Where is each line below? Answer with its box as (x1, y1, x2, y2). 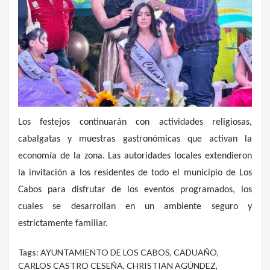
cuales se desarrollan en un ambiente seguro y (18, 201, 252, 212)
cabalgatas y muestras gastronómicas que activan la (18, 134, 252, 144)
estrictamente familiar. (18, 218, 108, 228)
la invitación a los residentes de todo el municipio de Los (18, 168, 252, 178)
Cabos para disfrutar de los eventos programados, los (18, 184, 252, 195)
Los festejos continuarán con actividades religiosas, (18, 117, 252, 127)
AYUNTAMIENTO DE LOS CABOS (40, 246, 170, 257)
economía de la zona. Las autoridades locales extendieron (18, 151, 252, 161)
